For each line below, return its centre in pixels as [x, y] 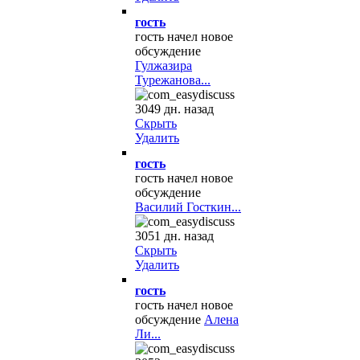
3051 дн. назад [174, 236]
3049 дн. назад [174, 109]
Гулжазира [164, 65]
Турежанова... [173, 80]
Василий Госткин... [188, 207]
